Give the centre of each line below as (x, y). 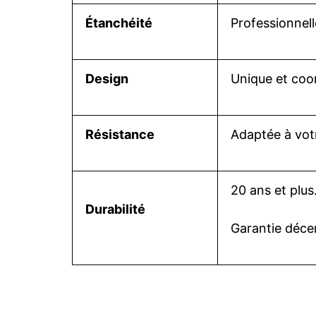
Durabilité (115, 209)
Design (107, 78)
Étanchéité (119, 23)
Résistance (120, 134)
